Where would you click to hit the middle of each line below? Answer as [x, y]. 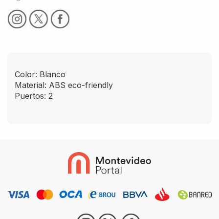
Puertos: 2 [34, 96]
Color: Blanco [40, 74]
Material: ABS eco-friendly [64, 85]
